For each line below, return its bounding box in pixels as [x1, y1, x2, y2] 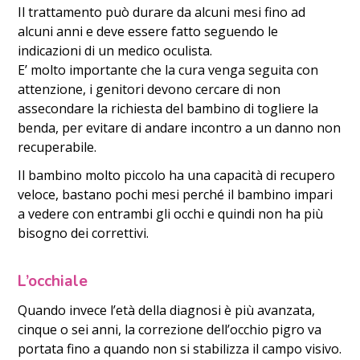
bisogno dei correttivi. [18, 223, 149, 242]
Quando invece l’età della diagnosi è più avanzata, [18, 301, 316, 319]
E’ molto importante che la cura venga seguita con [18, 61, 319, 80]
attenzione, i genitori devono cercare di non [18, 80, 281, 99]
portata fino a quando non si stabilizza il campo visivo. [18, 339, 342, 358]
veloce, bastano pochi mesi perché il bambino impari [18, 185, 333, 203]
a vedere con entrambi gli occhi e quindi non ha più [18, 204, 324, 223]
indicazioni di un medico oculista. [18, 42, 213, 60]
